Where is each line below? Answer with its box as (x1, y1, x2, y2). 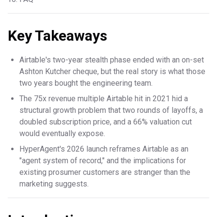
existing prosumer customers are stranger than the (19, 168, 190, 177)
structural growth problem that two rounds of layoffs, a (19, 106, 203, 115)
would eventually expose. (19, 129, 105, 139)
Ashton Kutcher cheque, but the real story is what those (19, 67, 205, 77)
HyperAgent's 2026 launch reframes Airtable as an (19, 144, 188, 154)
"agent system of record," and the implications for (19, 156, 186, 166)
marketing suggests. (19, 179, 89, 189)
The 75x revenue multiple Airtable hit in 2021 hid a (19, 94, 188, 104)
